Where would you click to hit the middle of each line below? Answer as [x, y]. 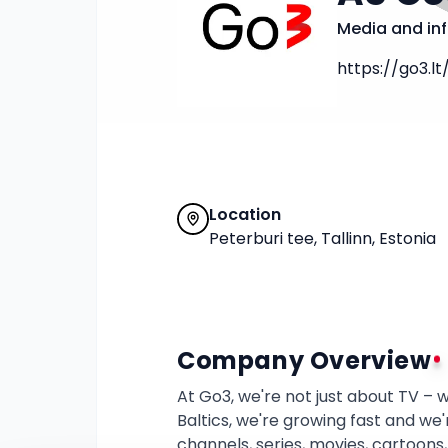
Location [245, 214]
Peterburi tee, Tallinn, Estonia [322, 238]
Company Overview [304, 360]
